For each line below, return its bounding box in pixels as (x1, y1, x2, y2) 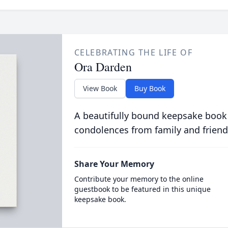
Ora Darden (74, 59, 132, 75)
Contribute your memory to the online (74, 174, 204, 184)
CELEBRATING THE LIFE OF (74, 47, 193, 58)
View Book (82, 83, 117, 93)
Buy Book (134, 83, 165, 93)
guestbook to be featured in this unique (74, 184, 211, 194)
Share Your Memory (74, 158, 154, 169)
